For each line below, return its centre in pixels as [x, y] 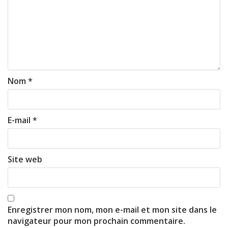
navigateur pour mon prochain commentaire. [96, 221]
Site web [25, 159]
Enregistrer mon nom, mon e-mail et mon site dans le [112, 210]
